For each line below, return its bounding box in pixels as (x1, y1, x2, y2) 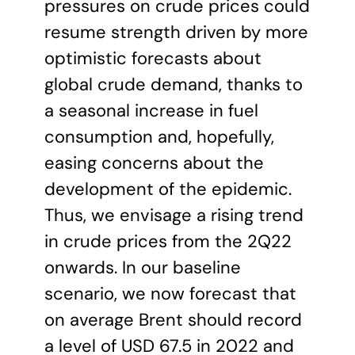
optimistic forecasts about (44, 47, 261, 70)
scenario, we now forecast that (44, 282, 296, 305)
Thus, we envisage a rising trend (44, 204, 303, 227)
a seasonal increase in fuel (44, 99, 258, 122)
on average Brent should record (44, 308, 302, 331)
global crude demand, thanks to (44, 73, 303, 96)
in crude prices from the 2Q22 (44, 230, 292, 253)
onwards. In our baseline (44, 256, 241, 279)
